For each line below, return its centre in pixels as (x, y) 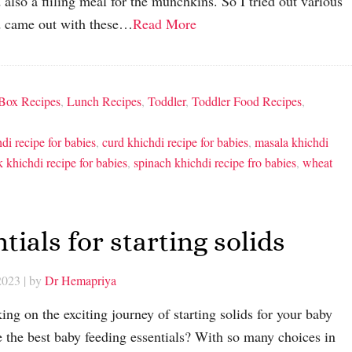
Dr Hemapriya (81, 280)
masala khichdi (291, 141)
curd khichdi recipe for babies (175, 141)
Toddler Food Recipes (247, 101)
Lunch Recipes (104, 101)
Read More (165, 23)
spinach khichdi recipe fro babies (215, 162)
